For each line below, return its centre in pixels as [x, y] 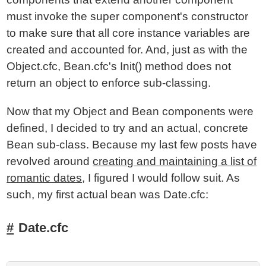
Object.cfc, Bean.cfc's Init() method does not [119, 66]
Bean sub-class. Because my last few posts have [132, 145]
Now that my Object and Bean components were [130, 111]
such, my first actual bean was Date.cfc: [108, 194]
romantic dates [45, 178]
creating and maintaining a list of [175, 161]
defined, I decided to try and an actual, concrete [128, 128]
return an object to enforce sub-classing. [109, 83]
